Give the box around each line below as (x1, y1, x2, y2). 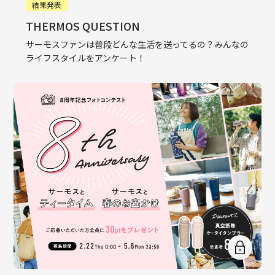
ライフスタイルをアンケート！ (26, 52, 146, 64)
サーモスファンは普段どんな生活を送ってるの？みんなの (26, 38, 249, 51)
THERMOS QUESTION (26, 18, 141, 34)
